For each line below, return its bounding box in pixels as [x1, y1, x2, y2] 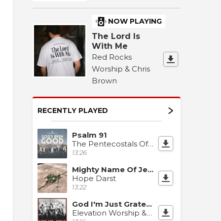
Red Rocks [92, 52, 132, 62]
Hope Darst [72, 173, 116, 183]
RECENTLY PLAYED [37, 106, 108, 115]
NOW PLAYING [108, 16, 162, 26]
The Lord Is [92, 31, 140, 41]
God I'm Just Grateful [146, 199, 152, 209]
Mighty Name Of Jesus [147, 164, 153, 174]
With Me [92, 41, 128, 51]
